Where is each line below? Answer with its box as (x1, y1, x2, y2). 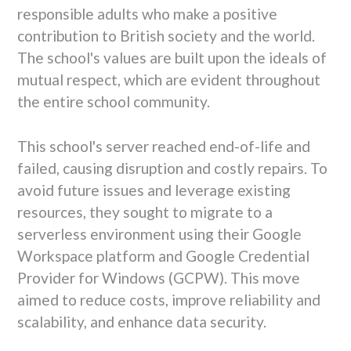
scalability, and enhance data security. (16, 312, 266, 331)
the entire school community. (16, 92, 210, 111)
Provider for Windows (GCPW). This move (16, 268, 300, 287)
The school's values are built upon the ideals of (16, 49, 327, 67)
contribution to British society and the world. (16, 27, 315, 45)
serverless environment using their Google (16, 224, 302, 243)
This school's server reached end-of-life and (16, 136, 310, 155)
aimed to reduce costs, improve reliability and (16, 290, 320, 309)
